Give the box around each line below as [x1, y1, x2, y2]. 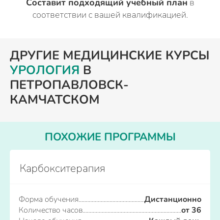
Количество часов [19, 205, 82, 216]
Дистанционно [144, 194, 201, 205]
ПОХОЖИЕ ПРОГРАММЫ [44, 130, 176, 144]
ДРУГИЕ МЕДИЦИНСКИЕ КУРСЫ [10, 47, 210, 64]
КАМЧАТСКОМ [10, 91, 100, 108]
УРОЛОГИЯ [10, 62, 80, 79]
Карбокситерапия [20, 161, 105, 176]
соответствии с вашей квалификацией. [32, 9, 188, 21]
